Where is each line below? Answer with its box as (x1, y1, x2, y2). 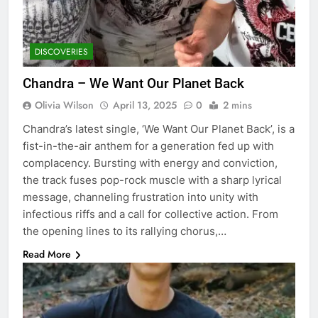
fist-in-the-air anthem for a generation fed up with (23, 138, 274, 153)
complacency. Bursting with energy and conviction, (23, 155, 278, 170)
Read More (23, 246, 71, 261)
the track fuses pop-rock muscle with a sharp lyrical (23, 172, 282, 187)
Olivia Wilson (35, 97, 94, 112)
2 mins (223, 97, 252, 112)
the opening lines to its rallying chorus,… (23, 224, 226, 238)
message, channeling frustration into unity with (23, 190, 258, 204)
